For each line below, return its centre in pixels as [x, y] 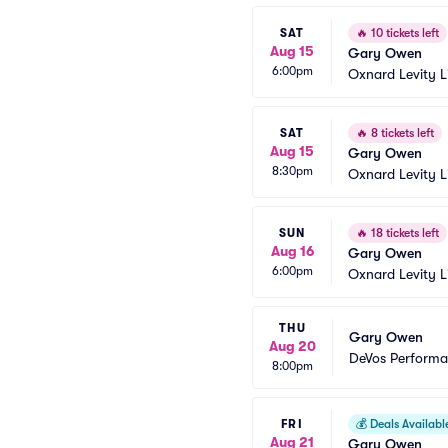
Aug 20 [292, 346]
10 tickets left [403, 33]
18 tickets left [403, 233]
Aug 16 [292, 250]
